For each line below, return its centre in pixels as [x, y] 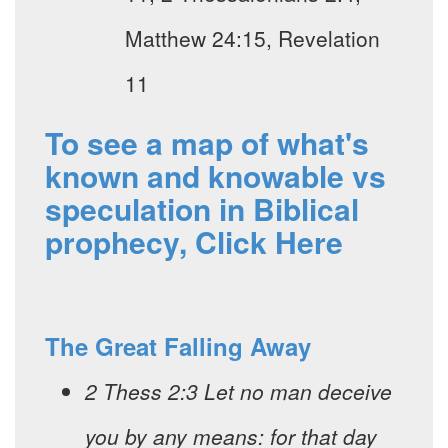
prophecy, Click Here [194, 242]
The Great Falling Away [178, 346]
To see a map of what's [207, 143]
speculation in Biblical [202, 209]
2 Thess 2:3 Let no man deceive [238, 391]
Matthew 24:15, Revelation [252, 38]
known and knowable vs [215, 176]
